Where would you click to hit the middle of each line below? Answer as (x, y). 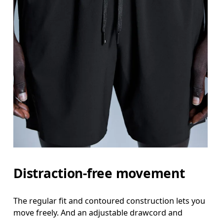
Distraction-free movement (99, 173)
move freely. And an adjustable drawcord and (98, 212)
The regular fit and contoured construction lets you (110, 201)
